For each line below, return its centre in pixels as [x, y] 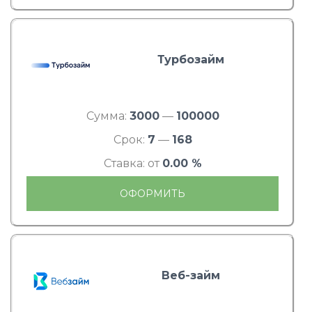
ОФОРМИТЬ [153, 193]
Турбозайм [191, 60]
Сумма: [108, 116]
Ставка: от [133, 164]
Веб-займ [191, 276]
